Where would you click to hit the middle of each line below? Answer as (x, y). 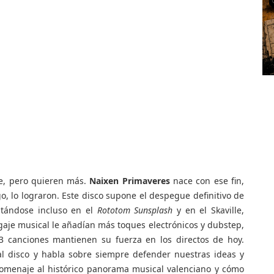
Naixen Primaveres (131, 181)
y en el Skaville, (209, 210)
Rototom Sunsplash (135, 210)
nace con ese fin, (209, 181)
